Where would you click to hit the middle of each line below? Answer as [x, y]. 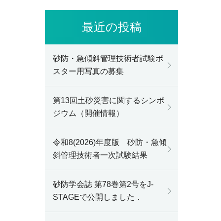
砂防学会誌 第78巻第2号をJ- [103, 184]
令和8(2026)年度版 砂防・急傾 [110, 142]
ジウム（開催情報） [88, 113]
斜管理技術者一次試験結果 [100, 155]
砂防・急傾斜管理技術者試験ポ [108, 58]
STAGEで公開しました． [98, 197]
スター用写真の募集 [88, 71]
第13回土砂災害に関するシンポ [109, 100]
